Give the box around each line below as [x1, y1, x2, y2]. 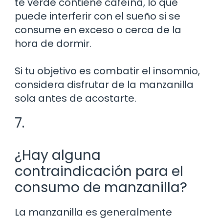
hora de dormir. [15, 36, 91, 50]
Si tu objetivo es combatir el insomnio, [15, 64, 200, 78]
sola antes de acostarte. [15, 91, 136, 105]
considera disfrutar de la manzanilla [15, 77, 194, 91]
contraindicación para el [15, 161, 183, 181]
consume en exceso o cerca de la [15, 22, 181, 37]
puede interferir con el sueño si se [15, 9, 180, 23]
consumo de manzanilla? [15, 177, 187, 197]
